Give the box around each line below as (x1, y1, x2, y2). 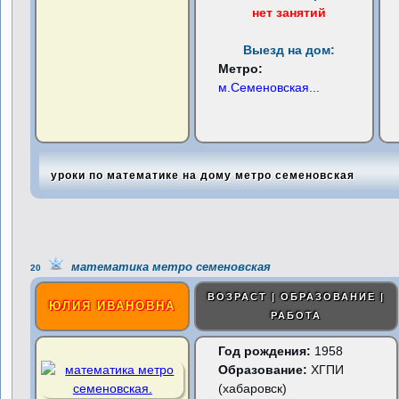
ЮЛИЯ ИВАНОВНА (49, 299, 176, 313)
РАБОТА (271, 310, 322, 321)
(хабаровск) (218, 381, 288, 395)
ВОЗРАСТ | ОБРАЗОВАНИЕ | (208, 291, 386, 302)
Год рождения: (218, 344, 312, 358)
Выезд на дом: (242, 43, 335, 57)
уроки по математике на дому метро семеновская (44, 169, 355, 182)
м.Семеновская (218, 80, 310, 94)
